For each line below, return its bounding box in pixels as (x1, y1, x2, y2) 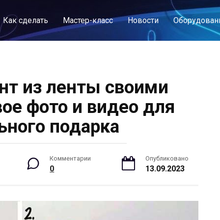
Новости (128, 16, 159, 25)
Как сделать (3, 16, 48, 25)
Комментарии (50, 155, 91, 162)
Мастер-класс (63, 16, 113, 25)
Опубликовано (145, 155, 189, 162)
